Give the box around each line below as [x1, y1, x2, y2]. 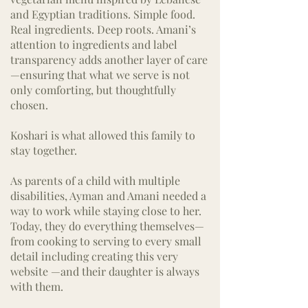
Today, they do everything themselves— [10, 219, 204, 233]
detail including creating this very [10, 249, 178, 263]
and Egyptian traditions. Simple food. [10, 7, 195, 21]
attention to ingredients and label [10, 37, 177, 52]
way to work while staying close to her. [10, 203, 201, 218]
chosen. [10, 98, 48, 112]
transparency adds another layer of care [10, 52, 208, 67]
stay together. [10, 143, 77, 157]
